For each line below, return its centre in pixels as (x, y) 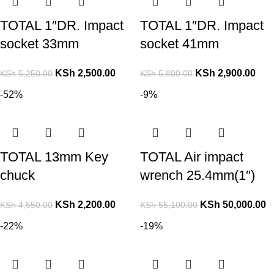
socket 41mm (180, 43)
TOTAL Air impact (192, 157)
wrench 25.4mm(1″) (198, 175)
